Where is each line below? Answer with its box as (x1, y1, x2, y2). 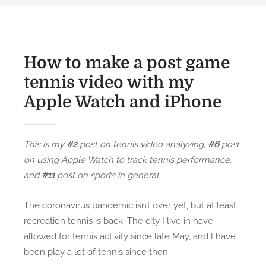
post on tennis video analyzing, (77, 139, 208, 149)
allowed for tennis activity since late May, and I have (24, 231, 236, 241)
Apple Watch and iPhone (24, 93, 221, 112)
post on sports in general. (55, 170, 160, 180)
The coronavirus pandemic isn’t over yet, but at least (24, 200, 236, 210)
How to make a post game (24, 53, 230, 72)
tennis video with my (24, 73, 194, 92)
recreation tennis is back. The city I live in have (24, 216, 213, 226)
